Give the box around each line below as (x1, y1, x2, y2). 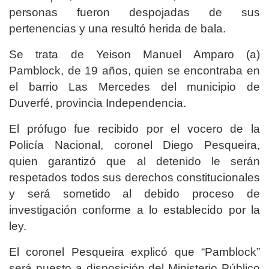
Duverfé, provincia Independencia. (9, 96, 186, 109)
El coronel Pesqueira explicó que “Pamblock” (9, 245, 260, 258)
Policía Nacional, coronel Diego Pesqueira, (9, 138, 260, 151)
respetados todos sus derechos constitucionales (9, 171, 260, 184)
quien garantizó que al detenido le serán (9, 154, 260, 168)
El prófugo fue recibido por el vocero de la (9, 122, 260, 135)
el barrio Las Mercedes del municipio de (9, 80, 260, 93)
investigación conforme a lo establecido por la (9, 203, 260, 216)
